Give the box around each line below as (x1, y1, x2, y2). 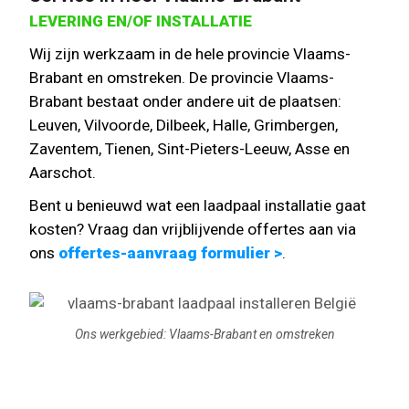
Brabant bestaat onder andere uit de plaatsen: (29, 91, 342, 110)
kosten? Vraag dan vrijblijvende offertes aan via (29, 219, 357, 238)
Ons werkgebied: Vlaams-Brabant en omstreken (74, 327, 335, 342)
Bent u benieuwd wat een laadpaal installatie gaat (29, 195, 367, 215)
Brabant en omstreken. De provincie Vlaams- (29, 68, 335, 87)
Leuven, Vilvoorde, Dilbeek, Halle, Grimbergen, (29, 115, 339, 134)
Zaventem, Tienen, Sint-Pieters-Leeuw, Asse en (29, 139, 351, 158)
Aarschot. (29, 163, 97, 182)
